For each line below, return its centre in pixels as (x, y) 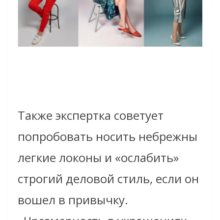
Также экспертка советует (91, 115)
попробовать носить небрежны (108, 137)
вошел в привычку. (73, 200)
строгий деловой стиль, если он (108, 179)
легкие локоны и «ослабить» (98, 158)
